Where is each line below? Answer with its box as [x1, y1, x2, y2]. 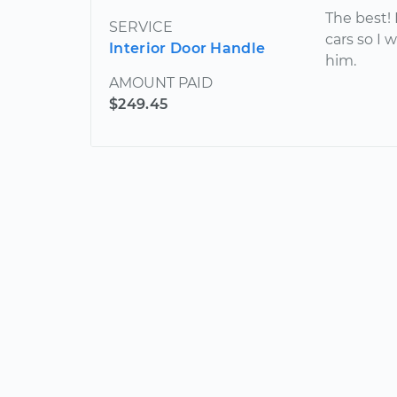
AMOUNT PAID [109, 74, 213, 91]
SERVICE [109, 19, 173, 35]
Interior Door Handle [109, 40, 266, 57]
